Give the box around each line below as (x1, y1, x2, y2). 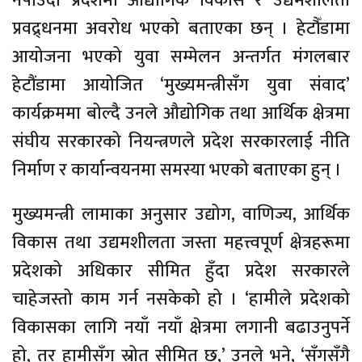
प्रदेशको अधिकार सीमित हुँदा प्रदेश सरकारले (12, 255, 350, 286)
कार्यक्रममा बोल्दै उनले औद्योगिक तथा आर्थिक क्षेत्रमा (12, 98, 350, 128)
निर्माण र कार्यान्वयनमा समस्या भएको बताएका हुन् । (12, 154, 342, 185)
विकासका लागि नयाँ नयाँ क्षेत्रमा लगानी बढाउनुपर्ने (12, 312, 350, 343)
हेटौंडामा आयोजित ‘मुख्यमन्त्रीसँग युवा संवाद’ (12, 69, 350, 100)
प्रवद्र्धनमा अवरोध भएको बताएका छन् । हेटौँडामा (12, 13, 350, 44)
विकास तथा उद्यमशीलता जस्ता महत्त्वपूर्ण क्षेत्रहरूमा (12, 227, 350, 258)
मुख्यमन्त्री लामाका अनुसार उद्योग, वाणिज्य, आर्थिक (12, 199, 350, 229)
